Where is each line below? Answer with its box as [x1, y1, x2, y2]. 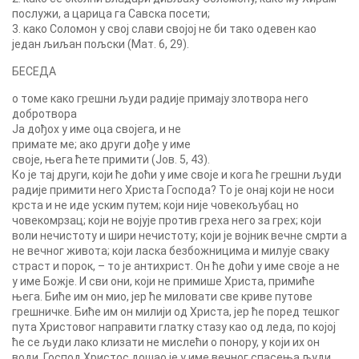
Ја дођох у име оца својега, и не [12, 123, 181, 135]
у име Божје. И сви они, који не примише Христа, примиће [12, 275, 315, 288]
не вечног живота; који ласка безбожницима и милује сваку [12, 244, 329, 257]
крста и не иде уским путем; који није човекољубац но [12, 199, 299, 212]
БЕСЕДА [12, 65, 56, 78]
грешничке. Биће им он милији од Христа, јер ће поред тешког [12, 305, 340, 318]
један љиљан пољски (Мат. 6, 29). [12, 38, 189, 50]
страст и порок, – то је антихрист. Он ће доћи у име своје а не [12, 260, 340, 272]
